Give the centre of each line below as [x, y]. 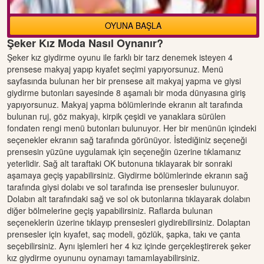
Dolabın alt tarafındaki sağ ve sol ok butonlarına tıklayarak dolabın [129, 198]
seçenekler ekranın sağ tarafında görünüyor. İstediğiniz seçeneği [127, 139]
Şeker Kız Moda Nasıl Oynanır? [85, 43]
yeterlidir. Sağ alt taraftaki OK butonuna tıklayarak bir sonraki [120, 163]
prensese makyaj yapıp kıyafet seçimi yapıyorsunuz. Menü [115, 69]
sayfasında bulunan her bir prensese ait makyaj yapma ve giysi [124, 80]
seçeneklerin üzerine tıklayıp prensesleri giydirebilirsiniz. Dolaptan [129, 222]
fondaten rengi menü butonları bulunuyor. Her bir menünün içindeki [132, 128]
